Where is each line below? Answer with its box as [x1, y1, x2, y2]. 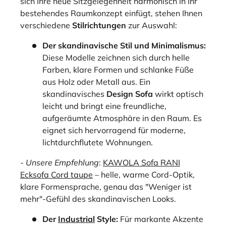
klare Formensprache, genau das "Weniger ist [20, 181, 192, 192]
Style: [95, 213, 118, 224]
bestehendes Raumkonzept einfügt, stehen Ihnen [20, 8, 202, 18]
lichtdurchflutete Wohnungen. [42, 137, 153, 147]
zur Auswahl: [126, 20, 177, 30]
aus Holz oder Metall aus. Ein [42, 76, 150, 87]
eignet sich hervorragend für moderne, [42, 125, 186, 135]
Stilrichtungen [72, 20, 126, 30]
